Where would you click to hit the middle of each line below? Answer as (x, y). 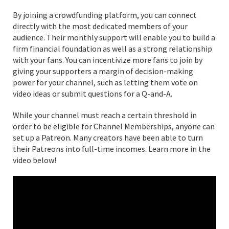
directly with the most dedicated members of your (100, 26)
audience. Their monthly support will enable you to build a (114, 37)
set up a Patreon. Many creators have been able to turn (108, 137)
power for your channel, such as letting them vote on (105, 82)
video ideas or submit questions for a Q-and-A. (93, 93)
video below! (35, 160)
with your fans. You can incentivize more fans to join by (108, 60)
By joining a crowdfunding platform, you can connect (105, 15)
